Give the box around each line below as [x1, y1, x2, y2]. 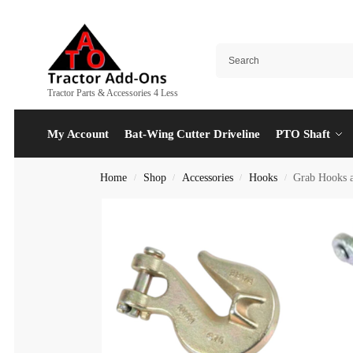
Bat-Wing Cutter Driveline [124, 127, 260, 140]
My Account [46, 127, 109, 140]
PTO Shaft [276, 127, 330, 140]
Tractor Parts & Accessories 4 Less [46, 87, 178, 98]
